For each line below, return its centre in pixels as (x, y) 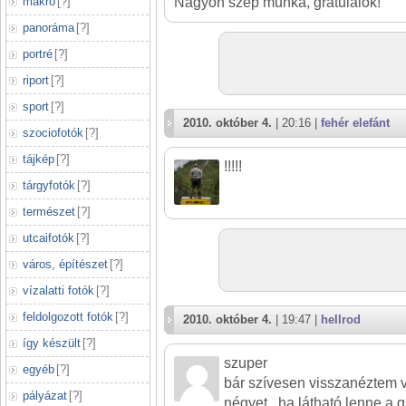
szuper (246, 363)
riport (36, 80)
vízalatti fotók (58, 290)
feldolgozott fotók (68, 317)
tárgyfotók (49, 185)
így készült (52, 343)
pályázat (45, 396)
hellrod (341, 319)
